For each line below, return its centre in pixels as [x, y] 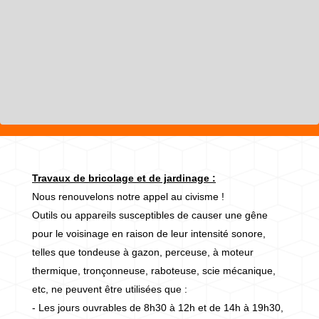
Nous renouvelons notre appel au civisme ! [128, 196]
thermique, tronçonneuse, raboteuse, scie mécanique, [154, 270]
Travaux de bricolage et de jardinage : [124, 178]
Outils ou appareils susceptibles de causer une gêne [150, 215]
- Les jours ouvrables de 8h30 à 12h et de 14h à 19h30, [158, 307]
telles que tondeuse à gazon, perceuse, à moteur [143, 252]
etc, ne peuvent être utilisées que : [110, 289]
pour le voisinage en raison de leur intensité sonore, [149, 233]
